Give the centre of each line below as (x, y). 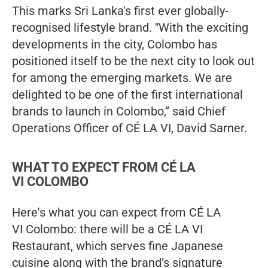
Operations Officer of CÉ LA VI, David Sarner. (130, 128)
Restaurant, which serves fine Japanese (118, 246)
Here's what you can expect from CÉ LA (116, 212)
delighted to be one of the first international (127, 94)
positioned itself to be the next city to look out (133, 61)
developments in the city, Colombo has (115, 44)
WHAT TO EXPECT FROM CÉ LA (104, 167)
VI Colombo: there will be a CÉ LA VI (107, 229)
